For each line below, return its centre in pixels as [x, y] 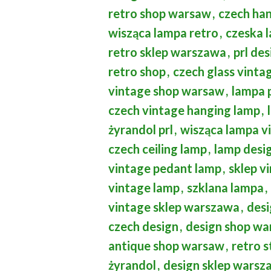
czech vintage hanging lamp [184, 110]
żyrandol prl [140, 129]
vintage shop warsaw [166, 91]
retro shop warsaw [159, 13]
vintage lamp [144, 188]
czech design [143, 226]
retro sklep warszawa [167, 52]
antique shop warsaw [166, 246]
